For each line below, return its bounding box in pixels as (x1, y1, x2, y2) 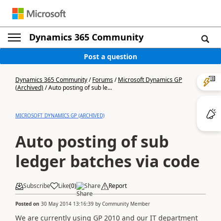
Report (109, 182, 127, 190)
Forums (92, 75, 113, 84)
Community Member (102, 200, 150, 207)
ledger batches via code (15, 150, 200, 172)
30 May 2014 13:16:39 (41, 200, 94, 207)
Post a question (84, 51, 137, 61)
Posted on (15, 200, 41, 207)
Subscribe (23, 182, 50, 190)
